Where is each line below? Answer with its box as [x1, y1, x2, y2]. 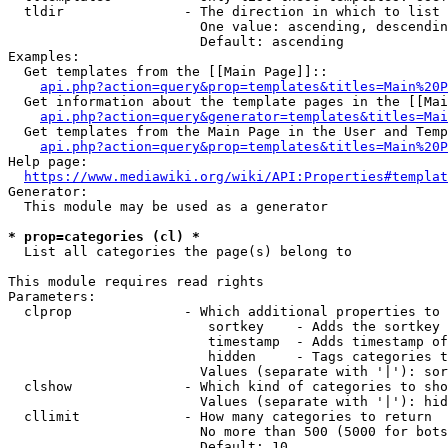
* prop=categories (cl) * [8, 229, 200, 244]
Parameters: [8, 289, 96, 304]
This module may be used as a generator [8, 199, 328, 214]
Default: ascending [8, 34, 344, 49]
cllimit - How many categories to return [8, 409, 432, 424]
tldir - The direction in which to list [8, 4, 440, 19]
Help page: [8, 154, 88, 169]
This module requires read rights [8, 274, 264, 289]
